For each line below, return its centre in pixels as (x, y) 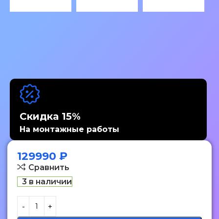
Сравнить (49, 167)
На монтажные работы (69, 130)
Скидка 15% (50, 117)
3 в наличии (47, 182)
